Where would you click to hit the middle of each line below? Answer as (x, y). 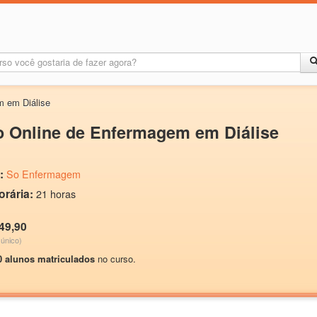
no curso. (115, 259)
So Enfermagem (44, 174)
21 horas (56, 194)
